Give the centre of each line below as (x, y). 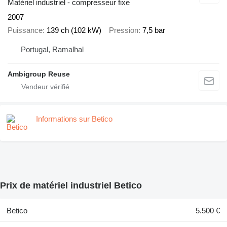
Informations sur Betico (74, 119)
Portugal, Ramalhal (52, 49)
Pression (124, 30)
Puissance (25, 30)
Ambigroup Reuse (39, 74)
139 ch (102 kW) (74, 30)
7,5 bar (154, 30)
